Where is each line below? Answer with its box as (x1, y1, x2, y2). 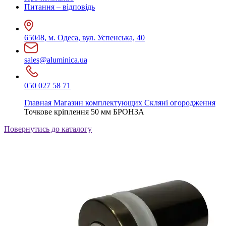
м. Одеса (48, 33, 78, 42)
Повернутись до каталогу (4, 125, 92, 133)
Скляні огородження (144, 98, 215, 107)
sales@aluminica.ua (24, 55, 87, 64)
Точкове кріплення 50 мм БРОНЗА (24, 107, 144, 116)
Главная (24, 98, 51, 107)
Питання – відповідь (24, 3, 95, 11)
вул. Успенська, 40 (82, 33, 145, 42)
